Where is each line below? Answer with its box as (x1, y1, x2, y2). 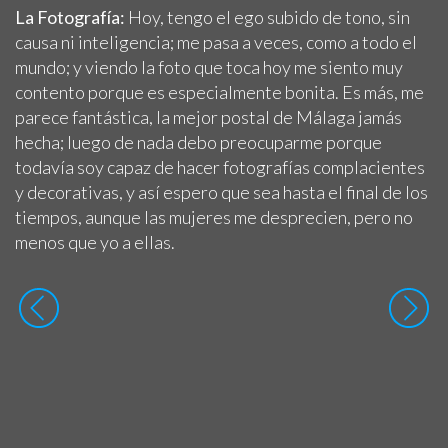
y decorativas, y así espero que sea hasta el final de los (15, 180, 428, 203)
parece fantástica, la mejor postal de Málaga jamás (15, 105, 402, 128)
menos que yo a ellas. (15, 230, 175, 253)
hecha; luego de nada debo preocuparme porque (15, 130, 382, 153)
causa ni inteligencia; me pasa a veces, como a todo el (15, 30, 417, 53)
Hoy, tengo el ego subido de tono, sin (128, 5, 410, 28)
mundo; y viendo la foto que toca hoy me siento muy (15, 55, 403, 78)
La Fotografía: (15, 5, 128, 28)
